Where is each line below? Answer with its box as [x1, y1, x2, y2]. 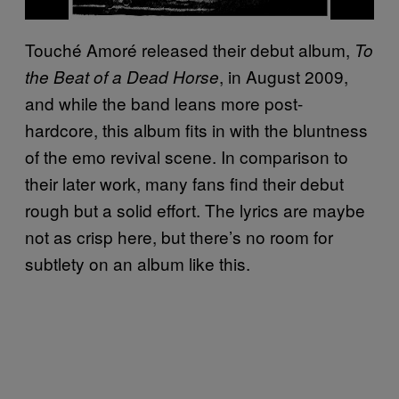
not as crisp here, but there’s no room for [25, 224, 333, 248]
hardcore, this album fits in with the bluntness [25, 117, 368, 142]
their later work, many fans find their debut [25, 170, 344, 195]
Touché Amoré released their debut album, [25, 37, 354, 61]
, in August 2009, [219, 63, 348, 88]
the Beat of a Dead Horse [25, 64, 219, 88]
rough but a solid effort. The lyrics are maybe [25, 197, 365, 222]
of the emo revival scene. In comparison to [25, 143, 348, 168]
